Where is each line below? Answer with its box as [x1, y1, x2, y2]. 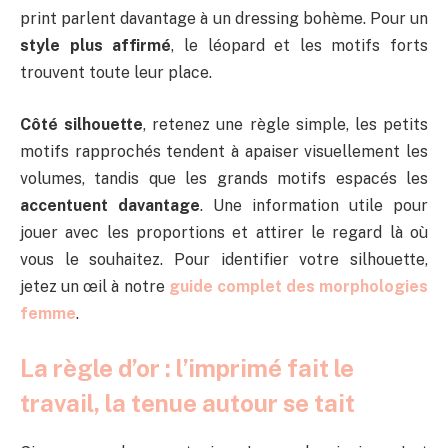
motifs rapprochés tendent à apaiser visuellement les [20, 141, 428, 161]
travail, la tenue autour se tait [20, 389, 355, 418]
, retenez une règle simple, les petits [143, 114, 429, 134]
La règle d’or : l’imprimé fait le [20, 354, 354, 383]
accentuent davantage [20, 195, 200, 215]
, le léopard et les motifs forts [171, 36, 428, 56]
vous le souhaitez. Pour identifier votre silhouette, [20, 249, 428, 269]
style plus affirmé [20, 36, 172, 56]
